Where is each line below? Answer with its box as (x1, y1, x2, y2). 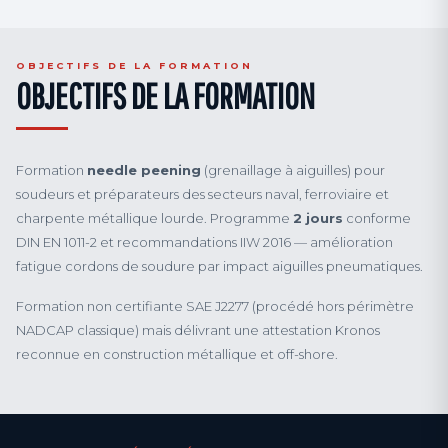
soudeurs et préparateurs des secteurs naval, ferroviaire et (16, 186, 389, 202)
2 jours (293, 210, 343, 226)
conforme (343, 210, 411, 226)
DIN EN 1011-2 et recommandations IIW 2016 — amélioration (16, 234, 393, 250)
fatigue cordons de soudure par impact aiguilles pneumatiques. (16, 258, 423, 274)
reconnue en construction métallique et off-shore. (16, 346, 338, 362)
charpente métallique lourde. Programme (16, 210, 293, 226)
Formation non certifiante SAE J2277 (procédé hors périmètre (16, 298, 414, 314)
